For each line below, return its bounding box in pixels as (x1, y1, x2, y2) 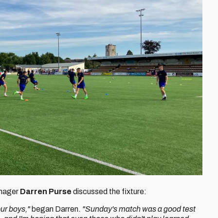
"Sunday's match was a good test (82, 205, 196, 213)
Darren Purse (20, 187, 72, 196)
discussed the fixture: (72, 187, 146, 196)
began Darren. (30, 205, 82, 213)
